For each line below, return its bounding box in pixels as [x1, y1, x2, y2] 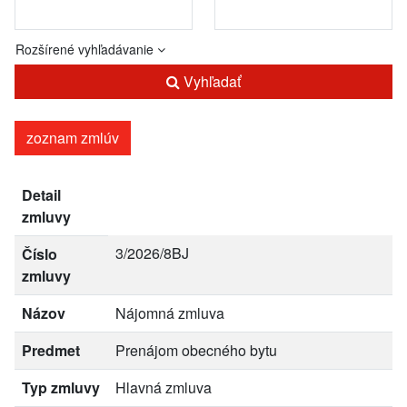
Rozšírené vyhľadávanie [15, 40, 157, 58]
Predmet [22, 340, 80, 361]
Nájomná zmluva [115, 303, 224, 323]
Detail [22, 184, 61, 205]
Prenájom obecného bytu [115, 340, 277, 361]
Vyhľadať [180, 71, 241, 92]
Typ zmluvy [22, 377, 100, 398]
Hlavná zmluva [115, 377, 212, 398]
